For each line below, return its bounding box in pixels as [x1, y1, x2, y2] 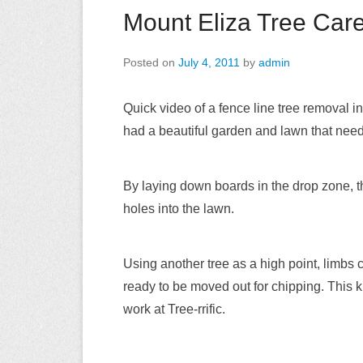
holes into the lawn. [123, 202, 234, 216]
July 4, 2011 [178, 56, 240, 69]
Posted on [123, 56, 178, 69]
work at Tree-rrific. [123, 302, 225, 316]
